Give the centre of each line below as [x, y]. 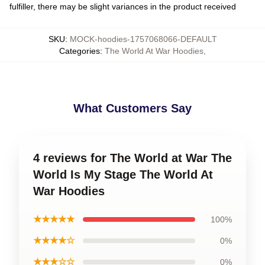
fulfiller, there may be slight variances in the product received [123, 7]
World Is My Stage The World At [123, 174]
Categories [80, 51]
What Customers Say [132, 108]
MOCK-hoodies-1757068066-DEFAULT [143, 39]
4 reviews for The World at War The [132, 158]
